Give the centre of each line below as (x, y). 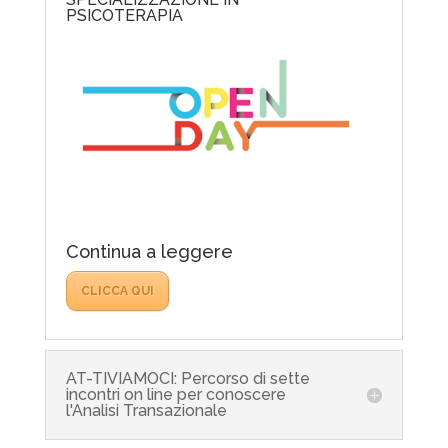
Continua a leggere (149, 251)
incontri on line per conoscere (175, 394)
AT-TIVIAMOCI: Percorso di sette (187, 378)
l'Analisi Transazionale (146, 410)
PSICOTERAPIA (124, 15)
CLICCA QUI (117, 290)
